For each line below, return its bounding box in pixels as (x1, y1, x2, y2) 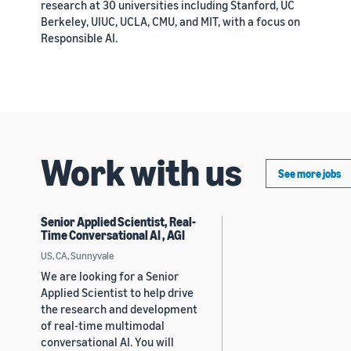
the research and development (41, 301, 197, 316)
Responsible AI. (41, 30, 118, 45)
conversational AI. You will (41, 334, 174, 349)
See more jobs (278, 166, 341, 180)
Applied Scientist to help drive (41, 284, 194, 299)
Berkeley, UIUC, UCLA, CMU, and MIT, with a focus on (41, 13, 300, 28)
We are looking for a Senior (41, 268, 179, 283)
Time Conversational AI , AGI (41, 226, 185, 243)
